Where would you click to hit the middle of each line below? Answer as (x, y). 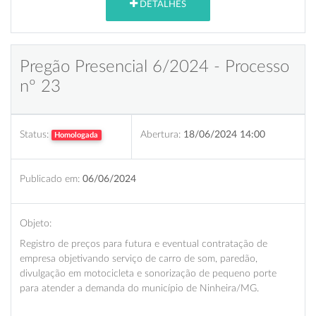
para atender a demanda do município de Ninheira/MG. (139, 288)
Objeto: (36, 223)
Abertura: (160, 134)
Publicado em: (50, 178)
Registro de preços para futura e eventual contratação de (144, 243)
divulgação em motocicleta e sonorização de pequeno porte (148, 273)
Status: (34, 134)
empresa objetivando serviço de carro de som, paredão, (139, 258)
